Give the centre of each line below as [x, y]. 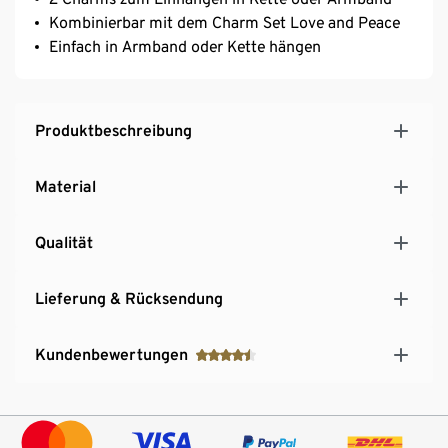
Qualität [64, 242]
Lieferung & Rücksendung [129, 298]
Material [65, 186]
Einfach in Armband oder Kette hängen [185, 46]
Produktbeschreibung [113, 130]
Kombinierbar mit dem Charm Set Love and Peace [224, 22]
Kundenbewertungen [111, 354]
